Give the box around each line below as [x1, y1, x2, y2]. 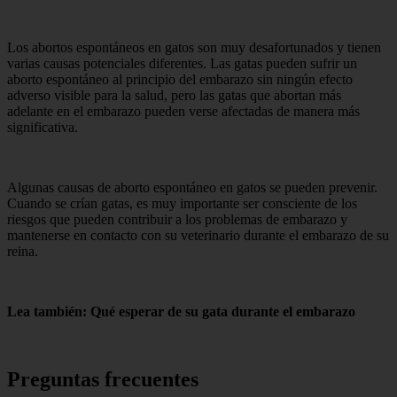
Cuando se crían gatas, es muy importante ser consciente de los [7, 196, 357, 212]
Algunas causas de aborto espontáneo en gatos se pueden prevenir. [7, 180, 378, 196]
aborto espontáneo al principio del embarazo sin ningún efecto [7, 72, 353, 88]
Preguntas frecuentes [7, 368, 198, 392]
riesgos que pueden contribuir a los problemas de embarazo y [7, 212, 347, 228]
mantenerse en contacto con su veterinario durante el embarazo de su [7, 228, 389, 244]
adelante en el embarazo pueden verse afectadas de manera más [7, 104, 360, 120]
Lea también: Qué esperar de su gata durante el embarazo [7, 304, 355, 320]
